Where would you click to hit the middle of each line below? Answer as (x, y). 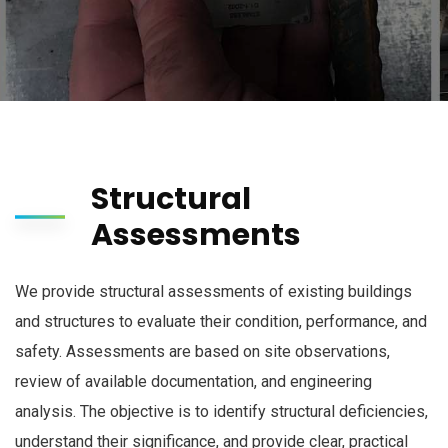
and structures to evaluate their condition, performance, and (221, 321)
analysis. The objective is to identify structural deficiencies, (221, 411)
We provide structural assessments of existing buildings (213, 291)
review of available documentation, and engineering (193, 381)
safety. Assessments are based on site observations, (202, 351)
